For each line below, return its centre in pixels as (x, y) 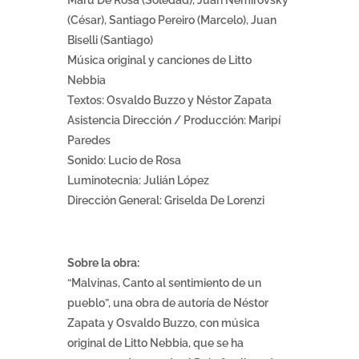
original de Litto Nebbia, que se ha (155, 343)
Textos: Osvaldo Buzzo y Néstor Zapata (169, 101)
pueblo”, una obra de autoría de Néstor (168, 303)
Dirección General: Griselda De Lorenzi (166, 201)
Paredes (89, 141)
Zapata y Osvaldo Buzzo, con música (163, 323)
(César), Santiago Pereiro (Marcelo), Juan (172, 20)
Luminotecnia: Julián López (138, 181)
